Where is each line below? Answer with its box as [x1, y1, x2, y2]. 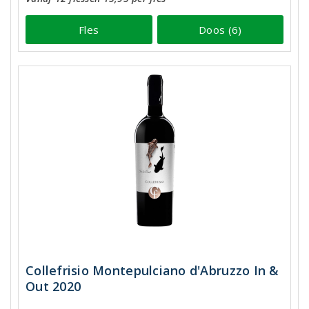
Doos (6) [199, 22, 242, 37]
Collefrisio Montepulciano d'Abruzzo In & [26, 261, 279, 279]
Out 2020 [26, 277, 81, 295]
